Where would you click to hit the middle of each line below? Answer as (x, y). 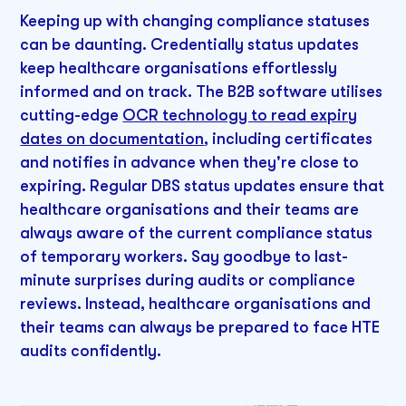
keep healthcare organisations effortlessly (179, 68)
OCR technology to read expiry (240, 116)
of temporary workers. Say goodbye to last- (184, 257)
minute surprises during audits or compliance (188, 280)
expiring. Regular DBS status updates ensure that (203, 186)
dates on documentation (112, 139)
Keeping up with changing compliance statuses (195, 21)
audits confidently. (91, 351)
